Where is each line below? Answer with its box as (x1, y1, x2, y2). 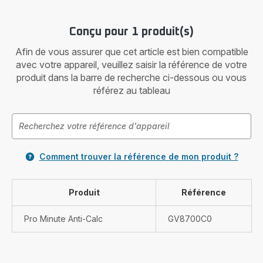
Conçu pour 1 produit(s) (69, 26, 194, 38)
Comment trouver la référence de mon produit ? (39, 151, 238, 161)
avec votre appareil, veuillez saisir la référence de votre (16, 59, 247, 70)
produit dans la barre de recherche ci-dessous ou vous (16, 72, 247, 83)
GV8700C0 (168, 214, 212, 224)
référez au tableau (93, 85, 170, 96)
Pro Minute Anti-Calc (24, 214, 103, 224)
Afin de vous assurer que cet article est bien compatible (15, 46, 248, 58)
